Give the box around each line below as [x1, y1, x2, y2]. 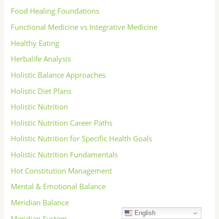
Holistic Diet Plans [11, 86, 72, 96]
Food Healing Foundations [11, 6, 100, 16]
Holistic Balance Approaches [11, 69, 106, 80]
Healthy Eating [11, 38, 60, 48]
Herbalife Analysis [11, 54, 71, 64]
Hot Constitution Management [11, 165, 112, 175]
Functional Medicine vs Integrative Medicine [11, 22, 158, 32]
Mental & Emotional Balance [11, 181, 106, 192]
